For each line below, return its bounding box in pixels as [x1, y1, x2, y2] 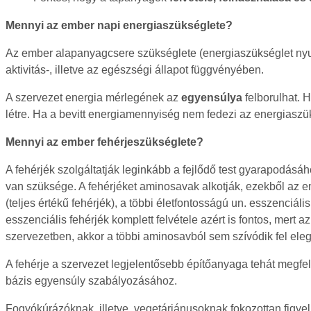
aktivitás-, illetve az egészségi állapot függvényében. [6, 63, 264, 76]
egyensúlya [181, 91, 242, 103]
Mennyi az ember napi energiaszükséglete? [6, 19, 233, 31]
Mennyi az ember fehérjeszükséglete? [6, 135, 203, 148]
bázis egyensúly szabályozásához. [6, 274, 177, 287]
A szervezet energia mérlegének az [6, 91, 181, 103]
